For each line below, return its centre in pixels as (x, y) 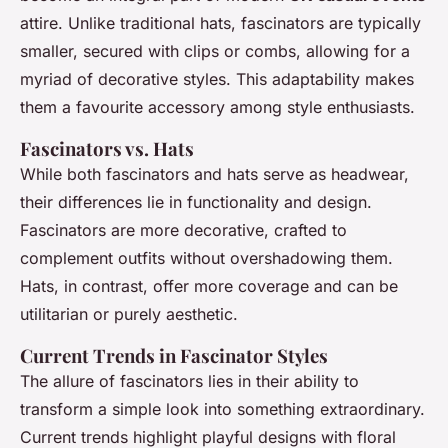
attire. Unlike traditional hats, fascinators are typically (220, 23)
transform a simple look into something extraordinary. (222, 409)
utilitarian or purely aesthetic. (129, 314)
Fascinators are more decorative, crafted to (183, 230)
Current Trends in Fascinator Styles (174, 355)
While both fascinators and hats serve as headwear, (214, 174)
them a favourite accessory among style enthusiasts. (217, 107)
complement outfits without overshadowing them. (206, 258)
